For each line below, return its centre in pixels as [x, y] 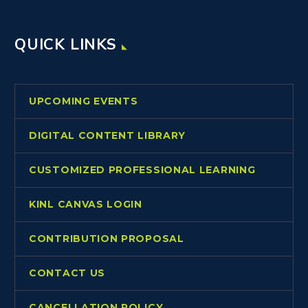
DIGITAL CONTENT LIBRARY [108, 135]
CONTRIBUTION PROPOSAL [107, 238]
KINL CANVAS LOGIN [86, 204]
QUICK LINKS [65, 44]
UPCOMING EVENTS [84, 101]
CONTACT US [67, 273]
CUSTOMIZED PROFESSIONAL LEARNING [142, 169]
